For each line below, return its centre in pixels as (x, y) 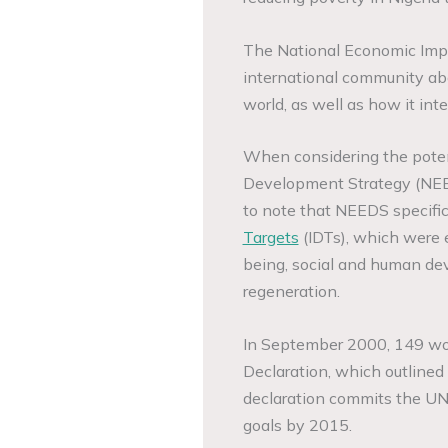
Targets (270, 237)
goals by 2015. (297, 424)
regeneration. (291, 291)
